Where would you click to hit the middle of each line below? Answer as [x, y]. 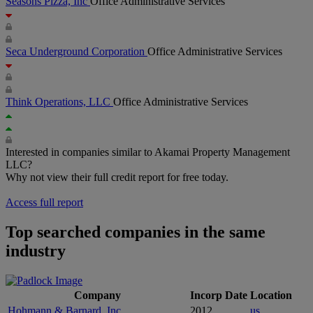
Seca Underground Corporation [77, 51]
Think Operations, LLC [59, 101]
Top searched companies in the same [136, 232]
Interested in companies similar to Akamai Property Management [148, 152]
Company [97, 295]
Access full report [44, 202]
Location [271, 295]
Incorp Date [219, 295]
